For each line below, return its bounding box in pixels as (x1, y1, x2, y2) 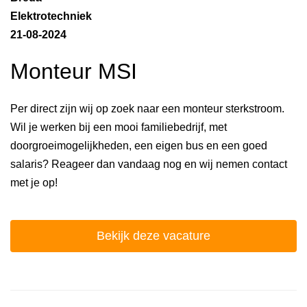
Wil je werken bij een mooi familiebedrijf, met (10, 121, 227, 133)
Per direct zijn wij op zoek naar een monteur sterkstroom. (10, 102, 284, 114)
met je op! (10, 176, 58, 188)
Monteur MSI (10, 59, 137, 84)
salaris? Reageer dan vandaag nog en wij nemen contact (10, 158, 287, 170)
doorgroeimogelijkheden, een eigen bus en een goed (10, 139, 267, 151)
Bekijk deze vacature (97, 228, 210, 243)
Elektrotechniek (10, 10, 92, 22)
